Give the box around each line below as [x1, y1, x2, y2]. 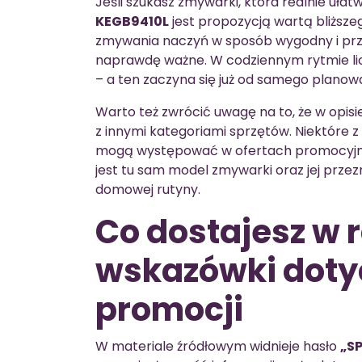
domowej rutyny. [95, 179, 200, 199]
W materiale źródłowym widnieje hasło [95, 336, 340, 356]
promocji [95, 286, 243, 332]
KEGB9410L [95, 11, 169, 31]
